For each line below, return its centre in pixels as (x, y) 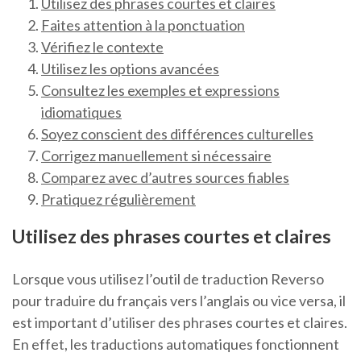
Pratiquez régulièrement (118, 199)
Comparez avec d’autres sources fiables (165, 178)
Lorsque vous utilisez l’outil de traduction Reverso (168, 279)
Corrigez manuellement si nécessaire (156, 156)
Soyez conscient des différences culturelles (177, 134)
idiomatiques (81, 112)
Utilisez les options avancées (130, 69)
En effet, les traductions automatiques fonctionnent (176, 344)
